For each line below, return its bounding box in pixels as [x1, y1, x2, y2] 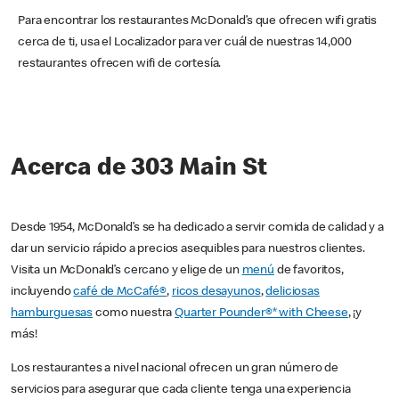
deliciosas [265, 286, 320, 299]
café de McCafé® [73, 286, 167, 299]
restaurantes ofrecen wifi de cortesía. [18, 58, 222, 71]
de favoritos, [273, 265, 344, 278]
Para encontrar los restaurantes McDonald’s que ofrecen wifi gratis [18, 15, 378, 28]
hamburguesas [11, 307, 94, 321]
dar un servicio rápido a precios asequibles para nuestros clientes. [11, 243, 365, 256]
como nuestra [93, 307, 175, 321]
